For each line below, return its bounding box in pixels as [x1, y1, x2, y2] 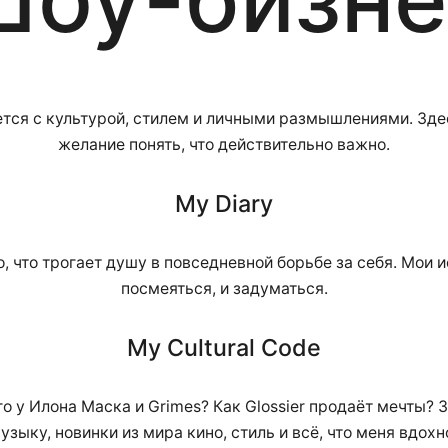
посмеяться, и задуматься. [120, 279, 328, 299]
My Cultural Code [127, 333, 321, 363]
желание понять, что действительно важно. [58, 135, 390, 155]
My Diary [175, 189, 273, 219]
